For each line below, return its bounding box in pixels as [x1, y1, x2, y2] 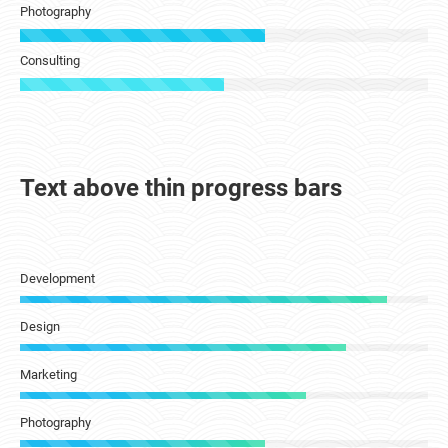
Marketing [20, 367, 77, 382]
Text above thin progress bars [20, 174, 342, 202]
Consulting [20, 53, 80, 68]
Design [20, 319, 60, 334]
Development [20, 271, 95, 286]
